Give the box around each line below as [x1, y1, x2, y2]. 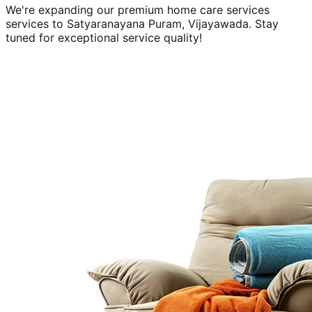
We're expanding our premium [6, 3, 167, 17]
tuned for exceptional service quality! [6, 31, 202, 45]
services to [6, 17, 63, 31]
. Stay [249, 17, 279, 31]
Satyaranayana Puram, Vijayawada [67, 17, 249, 31]
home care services [167, 3, 270, 17]
